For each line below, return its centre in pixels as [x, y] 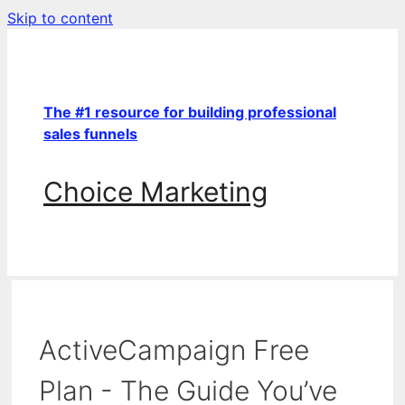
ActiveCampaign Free [174, 349]
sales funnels [90, 134]
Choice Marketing [155, 192]
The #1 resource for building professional [190, 112]
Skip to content [60, 18]
